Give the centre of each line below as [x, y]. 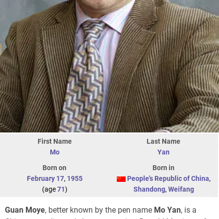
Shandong [149, 189]
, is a [189, 210]
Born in [164, 168]
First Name [55, 142]
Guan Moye [25, 210]
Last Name [164, 142]
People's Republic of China [168, 179]
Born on [55, 168]
